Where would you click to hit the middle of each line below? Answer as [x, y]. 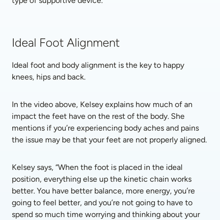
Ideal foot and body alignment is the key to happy [98, 65]
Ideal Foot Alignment [66, 42]
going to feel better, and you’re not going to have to [102, 203]
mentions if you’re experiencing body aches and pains [105, 128]
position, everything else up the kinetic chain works [102, 179]
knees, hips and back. [50, 77]
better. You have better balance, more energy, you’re [103, 191]
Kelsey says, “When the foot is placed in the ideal [97, 167]
